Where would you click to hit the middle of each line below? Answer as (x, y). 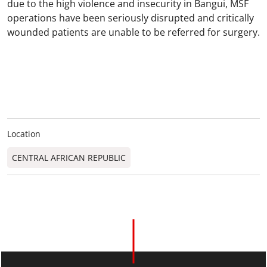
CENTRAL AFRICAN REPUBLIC (69, 158)
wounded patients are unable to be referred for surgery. (133, 32)
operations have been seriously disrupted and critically (131, 18)
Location (24, 134)
